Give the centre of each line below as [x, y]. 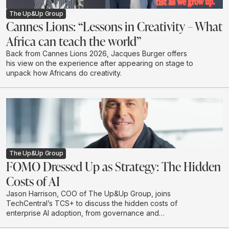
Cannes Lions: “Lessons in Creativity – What [114, 26]
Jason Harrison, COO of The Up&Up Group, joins [88, 193]
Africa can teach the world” [74, 41]
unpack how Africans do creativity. [64, 73]
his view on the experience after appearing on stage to [100, 63]
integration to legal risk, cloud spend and [75, 222]
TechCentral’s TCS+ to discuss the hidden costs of [92, 203]
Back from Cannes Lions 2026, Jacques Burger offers [97, 54]
